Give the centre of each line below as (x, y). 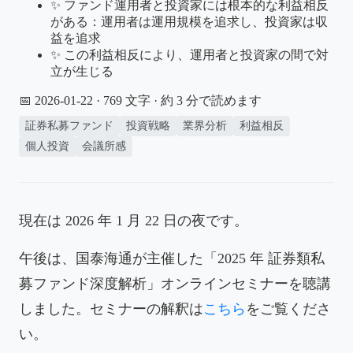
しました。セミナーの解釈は (111, 308)
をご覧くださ (288, 308)
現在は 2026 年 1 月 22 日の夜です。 (134, 220)
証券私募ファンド (69, 125)
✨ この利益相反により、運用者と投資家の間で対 (190, 54)
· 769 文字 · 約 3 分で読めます (177, 100)
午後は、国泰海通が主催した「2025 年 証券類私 (172, 258)
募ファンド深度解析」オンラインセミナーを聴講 (175, 283)
